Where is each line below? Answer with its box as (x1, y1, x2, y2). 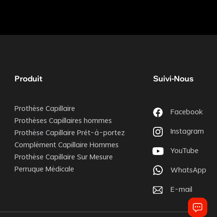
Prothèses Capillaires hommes (15, 117, 112, 125)
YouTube (170, 147, 199, 155)
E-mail (170, 186, 192, 194)
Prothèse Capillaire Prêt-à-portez (15, 129, 125, 138)
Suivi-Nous (153, 74, 194, 84)
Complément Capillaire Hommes (15, 141, 119, 150)
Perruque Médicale (15, 166, 75, 174)
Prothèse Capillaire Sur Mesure (15, 154, 113, 162)
